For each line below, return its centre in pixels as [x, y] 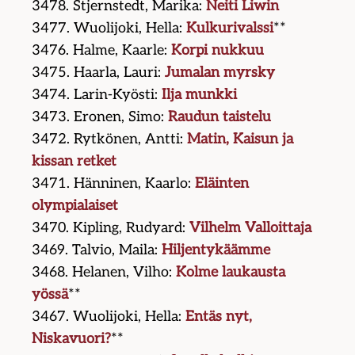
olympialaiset [75, 206]
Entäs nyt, [219, 317]
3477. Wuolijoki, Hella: [109, 29]
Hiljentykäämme [216, 250]
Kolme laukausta [231, 273]
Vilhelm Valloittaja [251, 228]
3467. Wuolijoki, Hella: [109, 317]
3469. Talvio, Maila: [97, 250]
